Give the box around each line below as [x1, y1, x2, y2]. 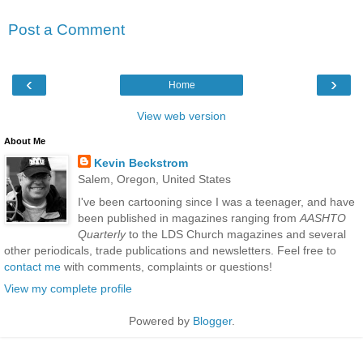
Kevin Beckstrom [93, 156, 188, 170]
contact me [4, 259, 61, 273]
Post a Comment [8, 20, 125, 38]
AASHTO [299, 211, 346, 224]
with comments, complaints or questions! [61, 259, 272, 273]
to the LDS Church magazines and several [125, 227, 346, 241]
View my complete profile [4, 281, 132, 295]
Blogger [192, 314, 232, 327]
